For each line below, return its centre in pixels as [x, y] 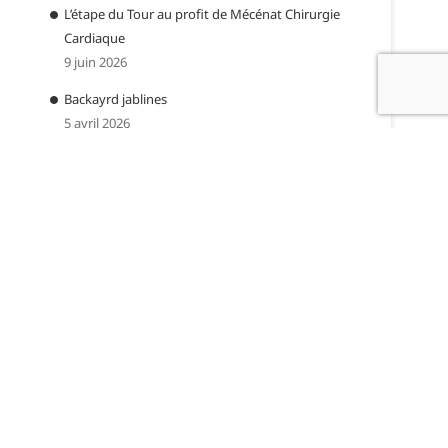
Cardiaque [94, 38]
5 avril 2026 [97, 123]
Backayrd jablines [115, 99]
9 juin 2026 [95, 62]
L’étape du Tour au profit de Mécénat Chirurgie [202, 14]
